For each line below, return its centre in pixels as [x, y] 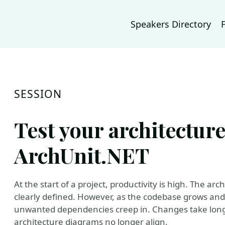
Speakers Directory [171, 24]
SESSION [38, 94]
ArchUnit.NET [82, 155]
